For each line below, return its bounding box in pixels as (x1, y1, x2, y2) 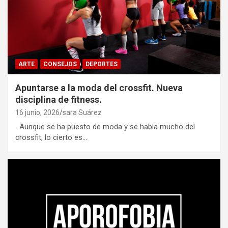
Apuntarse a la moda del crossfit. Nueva (15, 82, 183, 94)
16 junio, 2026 (15, 108, 60, 117)
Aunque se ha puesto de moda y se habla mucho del (15, 122, 195, 132)
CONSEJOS (43, 61, 77, 68)
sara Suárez (63, 108, 102, 117)
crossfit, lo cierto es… (15, 133, 87, 142)
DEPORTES (85, 61, 118, 68)
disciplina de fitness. (15, 94, 102, 105)
